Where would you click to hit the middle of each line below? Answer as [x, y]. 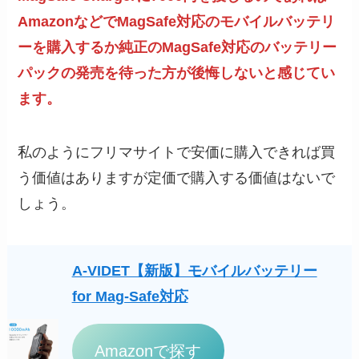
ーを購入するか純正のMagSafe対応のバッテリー [177, 47]
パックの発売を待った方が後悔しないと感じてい [177, 73]
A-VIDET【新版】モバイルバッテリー [194, 271]
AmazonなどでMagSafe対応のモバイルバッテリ [177, 21]
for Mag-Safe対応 [130, 297]
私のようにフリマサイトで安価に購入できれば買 [177, 153]
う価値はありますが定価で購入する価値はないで [177, 178]
